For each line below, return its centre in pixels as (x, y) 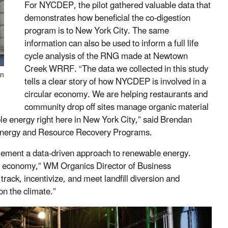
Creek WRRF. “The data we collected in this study (116, 69)
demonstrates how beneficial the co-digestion (107, 19)
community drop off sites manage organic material (117, 108)
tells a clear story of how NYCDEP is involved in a (115, 82)
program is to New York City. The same (97, 31)
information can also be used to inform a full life (111, 44)
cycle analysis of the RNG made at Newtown (106, 57)
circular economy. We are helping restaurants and (116, 95)
